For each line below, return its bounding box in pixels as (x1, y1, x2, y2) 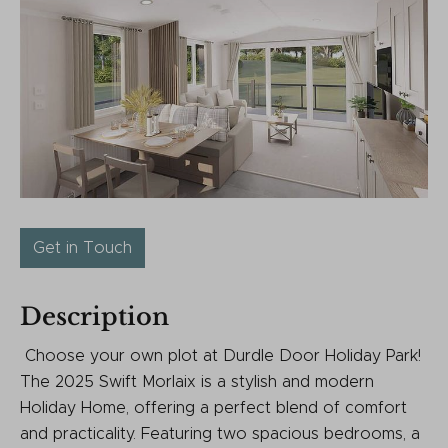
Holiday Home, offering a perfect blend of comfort (20, 399, 407, 416)
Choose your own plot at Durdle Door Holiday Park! (20, 347, 421, 364)
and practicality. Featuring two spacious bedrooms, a (20, 425, 420, 442)
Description (20, 301, 169, 331)
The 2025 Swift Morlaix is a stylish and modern (20, 373, 374, 390)
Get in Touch (33, 239, 132, 256)
